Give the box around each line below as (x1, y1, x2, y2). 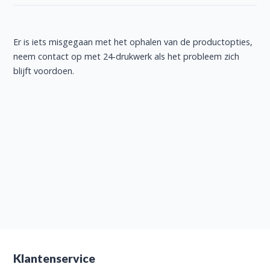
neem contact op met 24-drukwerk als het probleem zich (13, 50, 240, 62)
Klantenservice (13, 251, 96, 265)
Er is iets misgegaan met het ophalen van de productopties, (13, 36, 253, 48)
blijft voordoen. (13, 64, 75, 77)
